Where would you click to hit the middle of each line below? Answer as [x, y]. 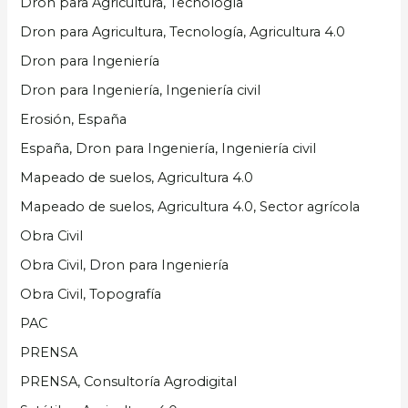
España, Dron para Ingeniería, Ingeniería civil [168, 149]
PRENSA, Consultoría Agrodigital [129, 381]
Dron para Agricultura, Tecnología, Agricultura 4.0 [183, 32]
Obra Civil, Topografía [91, 294]
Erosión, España [74, 120]
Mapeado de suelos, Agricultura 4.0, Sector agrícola [190, 207]
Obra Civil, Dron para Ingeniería [125, 265]
